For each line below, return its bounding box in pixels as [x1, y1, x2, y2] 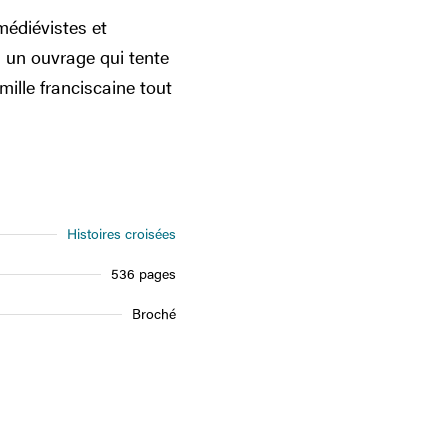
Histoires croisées [67, 224, 176, 243]
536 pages [111, 264, 176, 283]
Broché [132, 304, 176, 323]
